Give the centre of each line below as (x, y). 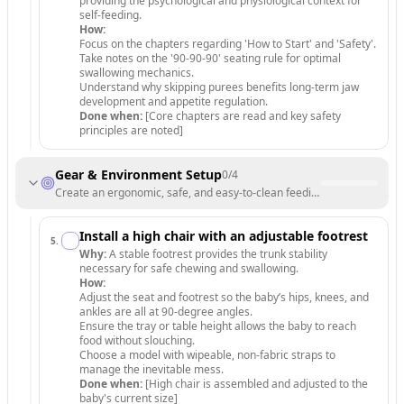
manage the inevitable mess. (151, 369)
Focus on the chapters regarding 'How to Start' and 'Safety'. (228, 44)
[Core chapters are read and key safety (242, 116)
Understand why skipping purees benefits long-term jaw (219, 87)
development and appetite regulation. (174, 101)
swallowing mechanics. (137, 73)
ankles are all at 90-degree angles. (166, 312)
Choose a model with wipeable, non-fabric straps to (207, 355)
